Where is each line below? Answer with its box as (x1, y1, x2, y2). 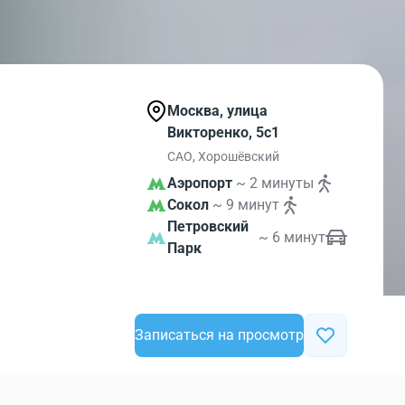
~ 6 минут (259, 229, 325, 246)
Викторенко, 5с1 (167, 124, 280, 141)
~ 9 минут (212, 196, 280, 213)
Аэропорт (167, 174, 233, 192)
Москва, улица (167, 102, 268, 119)
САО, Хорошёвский (167, 149, 280, 164)
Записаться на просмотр (135, 326, 304, 344)
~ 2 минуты (236, 174, 315, 192)
